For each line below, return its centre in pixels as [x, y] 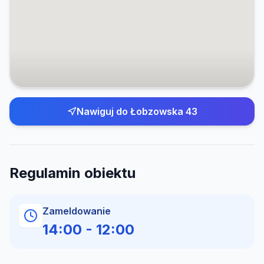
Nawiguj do [103, 111]
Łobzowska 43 [164, 111]
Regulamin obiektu [72, 173]
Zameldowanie [77, 211]
